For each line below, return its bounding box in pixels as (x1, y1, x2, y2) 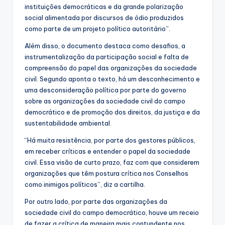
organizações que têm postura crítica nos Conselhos (25, 169, 188, 178)
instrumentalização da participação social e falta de (25, 53, 189, 61)
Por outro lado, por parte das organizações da (25, 197, 167, 206)
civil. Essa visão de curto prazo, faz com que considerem (25, 158, 199, 167)
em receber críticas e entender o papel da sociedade (25, 147, 190, 156)
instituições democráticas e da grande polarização (25, 3, 183, 11)
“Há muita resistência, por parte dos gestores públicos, (25, 136, 195, 145)
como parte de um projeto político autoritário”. (25, 25, 170, 33)
